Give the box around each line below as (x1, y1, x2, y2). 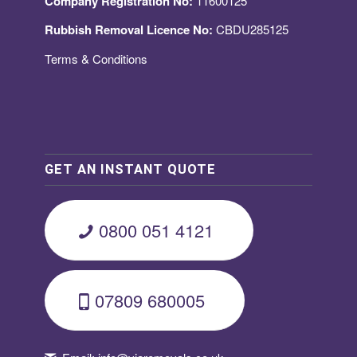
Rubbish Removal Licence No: (45, 21, 213, 39)
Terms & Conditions (45, 50, 147, 68)
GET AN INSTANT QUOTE (45, 161, 216, 177)
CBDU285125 (213, 21, 288, 38)
